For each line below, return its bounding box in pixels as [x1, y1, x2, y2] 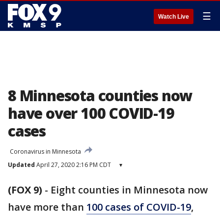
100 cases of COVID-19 [86, 200, 191, 214]
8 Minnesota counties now [8, 85, 192, 106]
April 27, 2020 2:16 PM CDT [35, 161, 111, 169]
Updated [8, 161, 35, 169]
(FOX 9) [8, 183, 42, 196]
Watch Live [158, 13, 189, 20]
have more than [8, 200, 86, 214]
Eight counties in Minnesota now [51, 183, 208, 196]
